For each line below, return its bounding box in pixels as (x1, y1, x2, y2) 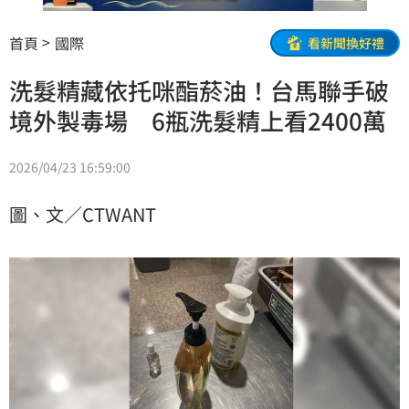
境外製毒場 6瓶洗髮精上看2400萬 (9, 103, 386, 138)
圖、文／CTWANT (9, 201, 156, 228)
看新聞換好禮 (308, 33, 384, 52)
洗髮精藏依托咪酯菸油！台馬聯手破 (9, 73, 389, 108)
